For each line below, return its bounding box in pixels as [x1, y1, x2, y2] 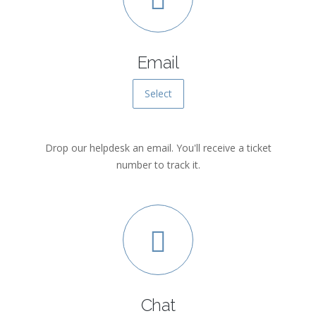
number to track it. [116, 158, 200, 171]
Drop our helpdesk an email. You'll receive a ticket [44, 141, 272, 154]
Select [144, 87, 172, 100]
